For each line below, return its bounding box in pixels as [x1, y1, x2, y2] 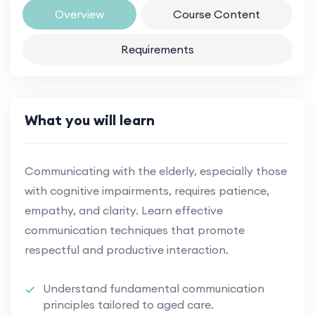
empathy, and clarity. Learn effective [25, 202, 223, 217]
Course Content [173, 6, 260, 21]
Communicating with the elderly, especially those [25, 163, 287, 178]
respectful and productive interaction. [25, 242, 229, 257]
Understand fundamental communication [43, 281, 264, 295]
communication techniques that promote [25, 222, 245, 237]
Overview [55, 6, 104, 21]
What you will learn [25, 110, 155, 129]
